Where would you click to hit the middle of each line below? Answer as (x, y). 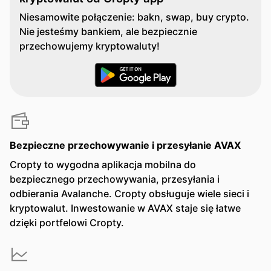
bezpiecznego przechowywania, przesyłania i (115, 179)
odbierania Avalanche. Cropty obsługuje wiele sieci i (129, 194)
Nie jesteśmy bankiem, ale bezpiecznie (108, 31)
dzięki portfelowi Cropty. (67, 223)
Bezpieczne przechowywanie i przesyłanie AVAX (125, 145)
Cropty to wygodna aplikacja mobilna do (103, 165)
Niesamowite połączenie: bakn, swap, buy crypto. (134, 17)
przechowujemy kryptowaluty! (90, 46)
